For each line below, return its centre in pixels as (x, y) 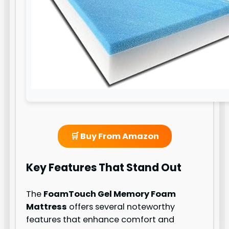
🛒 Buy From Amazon (114, 136)
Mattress (47, 207)
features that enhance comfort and (100, 220)
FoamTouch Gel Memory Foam (110, 194)
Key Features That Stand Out (104, 168)
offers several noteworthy (121, 207)
